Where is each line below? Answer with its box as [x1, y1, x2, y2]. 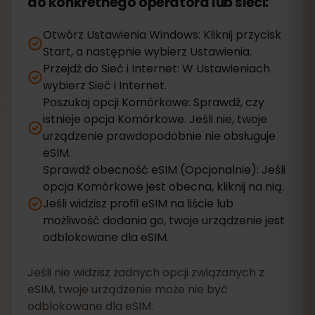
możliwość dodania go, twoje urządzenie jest [43, 212, 285, 229]
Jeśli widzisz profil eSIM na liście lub [43, 195, 233, 212]
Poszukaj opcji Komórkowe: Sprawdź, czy [43, 94, 264, 110]
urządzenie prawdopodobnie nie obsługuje [43, 128, 276, 144]
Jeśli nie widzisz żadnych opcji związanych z [27, 264, 264, 281]
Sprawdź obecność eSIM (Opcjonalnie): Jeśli [43, 162, 285, 178]
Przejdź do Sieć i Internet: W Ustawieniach [43, 60, 270, 77]
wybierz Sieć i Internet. [43, 77, 167, 94]
